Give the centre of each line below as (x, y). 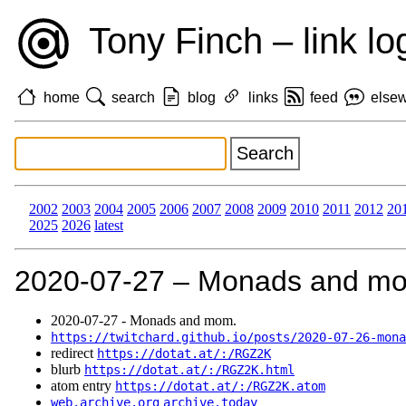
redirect (74, 353)
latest (109, 226)
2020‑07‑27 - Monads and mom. (144, 321)
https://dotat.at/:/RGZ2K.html (189, 370)
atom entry (83, 386)
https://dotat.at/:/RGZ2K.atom (220, 387)
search (134, 97)
